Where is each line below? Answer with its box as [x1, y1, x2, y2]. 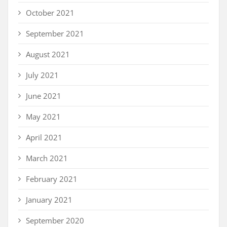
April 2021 [26, 132, 62, 143]
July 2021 [26, 70, 59, 81]
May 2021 [26, 111, 61, 122]
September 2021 [26, 28, 84, 39]
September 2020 [26, 215, 84, 226]
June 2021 [26, 91, 61, 101]
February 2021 [26, 174, 78, 184]
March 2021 [26, 153, 68, 164]
